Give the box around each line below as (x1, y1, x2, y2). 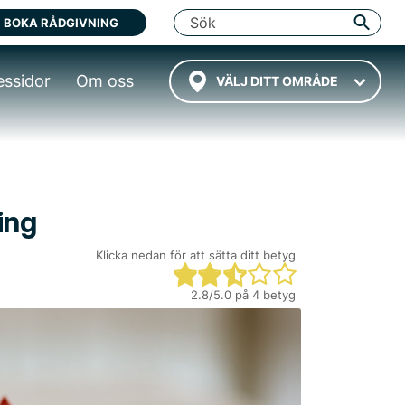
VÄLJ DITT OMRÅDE (215, 73, 338, 89)
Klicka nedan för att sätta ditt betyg (96, 248, 296, 262)
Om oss (75, 71, 134, 90)
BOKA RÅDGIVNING (4, 15, 119, 30)
